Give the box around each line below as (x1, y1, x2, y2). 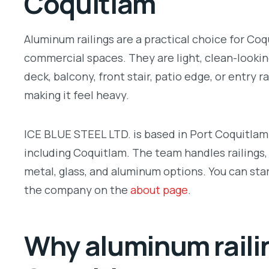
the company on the (24, 182, 130, 197)
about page (130, 182, 188, 197)
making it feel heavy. (24, 88, 129, 103)
